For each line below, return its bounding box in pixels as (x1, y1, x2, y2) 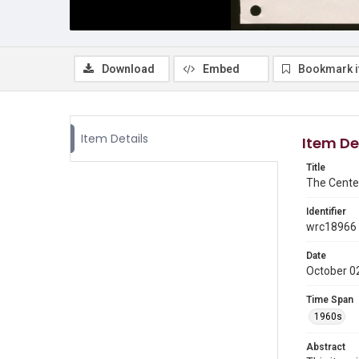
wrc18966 (306, 220, 357, 233)
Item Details (81, 131, 148, 147)
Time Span (306, 294, 353, 305)
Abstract (306, 341, 345, 353)
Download (102, 63, 155, 75)
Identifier (306, 206, 346, 217)
